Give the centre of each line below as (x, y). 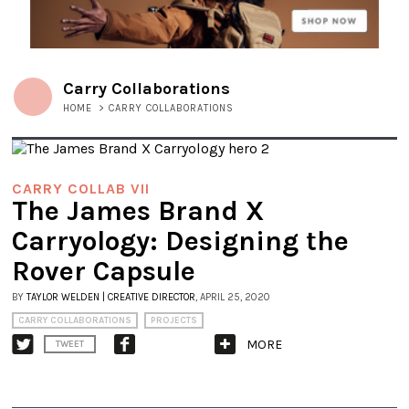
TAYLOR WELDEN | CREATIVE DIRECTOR (111, 298)
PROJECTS (174, 321)
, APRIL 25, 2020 (233, 298)
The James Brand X (138, 211)
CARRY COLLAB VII (81, 189)
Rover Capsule (104, 272)
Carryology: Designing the (180, 241)
